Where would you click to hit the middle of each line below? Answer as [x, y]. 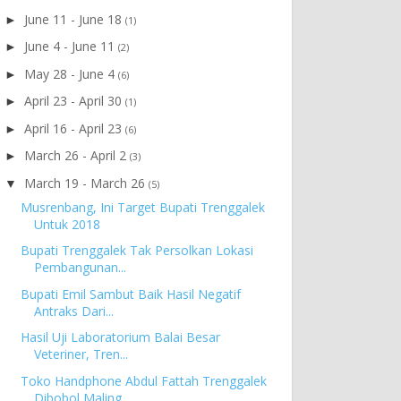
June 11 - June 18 [74, 19]
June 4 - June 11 [71, 47]
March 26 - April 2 [77, 156]
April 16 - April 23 [74, 128]
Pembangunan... [80, 268]
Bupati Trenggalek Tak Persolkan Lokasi [137, 251]
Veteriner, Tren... [81, 354]
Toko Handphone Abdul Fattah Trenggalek [143, 380]
